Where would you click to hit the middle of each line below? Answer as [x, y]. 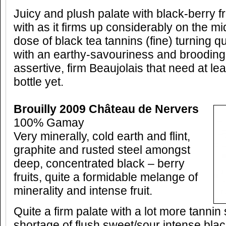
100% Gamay [49, 123]
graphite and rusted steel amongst [102, 150]
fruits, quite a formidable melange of [106, 177]
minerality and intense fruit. [83, 191]
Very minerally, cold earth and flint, [102, 136]
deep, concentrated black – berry [99, 164]
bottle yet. [39, 82]
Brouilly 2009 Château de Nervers [106, 109]
